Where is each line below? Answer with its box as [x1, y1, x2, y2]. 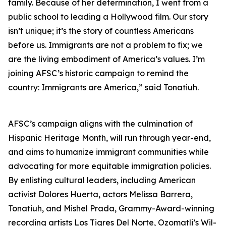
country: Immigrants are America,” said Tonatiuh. [8, 82, 199, 92]
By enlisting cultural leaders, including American [8, 175, 196, 185]
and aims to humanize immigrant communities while [8, 147, 209, 157]
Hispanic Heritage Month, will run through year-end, [8, 133, 211, 143]
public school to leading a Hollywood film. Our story [8, 12, 208, 22]
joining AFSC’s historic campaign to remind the [8, 68, 189, 78]
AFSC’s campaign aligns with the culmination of [8, 119, 193, 129]
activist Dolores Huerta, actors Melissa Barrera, [8, 189, 193, 199]
